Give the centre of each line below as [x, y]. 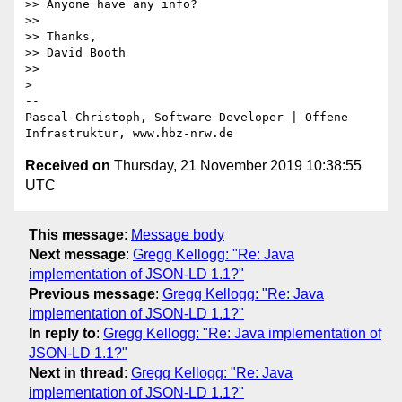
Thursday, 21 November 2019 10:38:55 [236, 166]
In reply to [62, 333]
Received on [68, 166]
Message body [178, 234]
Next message [77, 254]
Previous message [92, 293]
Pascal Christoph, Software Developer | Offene [187, 118]
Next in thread [76, 372]
